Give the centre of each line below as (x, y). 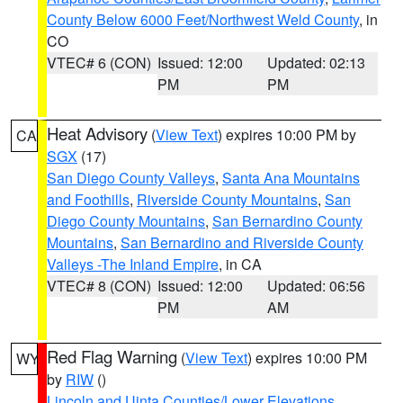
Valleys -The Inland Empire (133, 264)
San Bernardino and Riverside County (242, 242)
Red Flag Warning (112, 356)
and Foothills (88, 199)
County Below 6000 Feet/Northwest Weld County (203, 19)
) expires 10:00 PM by (287, 134)
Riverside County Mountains (227, 199)
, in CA (240, 264)
